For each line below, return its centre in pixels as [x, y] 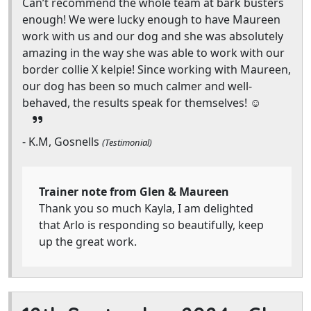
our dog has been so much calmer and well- [137, 86]
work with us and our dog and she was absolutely [153, 36]
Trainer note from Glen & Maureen [134, 192]
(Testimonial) [127, 142]
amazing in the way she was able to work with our [153, 53]
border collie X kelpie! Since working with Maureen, [157, 69]
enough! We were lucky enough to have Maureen [151, 19]
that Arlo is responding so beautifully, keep [151, 225]
